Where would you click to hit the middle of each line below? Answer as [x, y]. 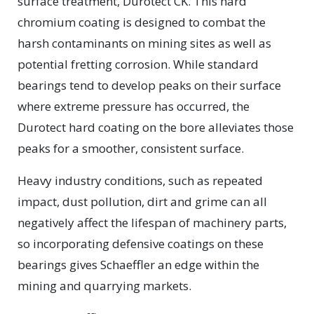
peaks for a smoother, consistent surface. [131, 148]
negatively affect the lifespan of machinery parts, [152, 223]
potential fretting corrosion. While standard [138, 64]
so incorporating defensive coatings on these [141, 244]
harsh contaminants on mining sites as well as [144, 43]
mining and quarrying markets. [104, 286]
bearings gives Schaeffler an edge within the [138, 265]
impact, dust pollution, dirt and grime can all [142, 202]
